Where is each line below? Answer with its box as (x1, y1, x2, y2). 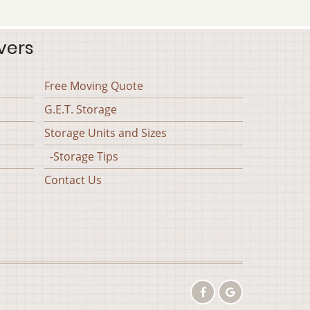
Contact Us (44, 172, 102, 188)
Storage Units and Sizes (44, 125, 167, 140)
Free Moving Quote (44, 78, 143, 93)
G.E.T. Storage (44, 102, 117, 117)
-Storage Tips (44, 149, 118, 164)
